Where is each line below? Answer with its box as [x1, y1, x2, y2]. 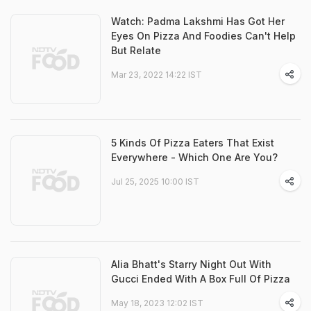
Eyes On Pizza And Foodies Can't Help [111, 30, 296, 42]
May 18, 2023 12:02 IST [111, 298, 203, 308]
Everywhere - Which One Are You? [111, 151, 278, 163]
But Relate [111, 44, 161, 56]
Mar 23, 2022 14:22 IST [111, 69, 202, 80]
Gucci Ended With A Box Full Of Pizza [111, 273, 290, 285]
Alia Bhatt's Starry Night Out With [111, 258, 271, 270]
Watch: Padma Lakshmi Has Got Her [111, 15, 285, 27]
